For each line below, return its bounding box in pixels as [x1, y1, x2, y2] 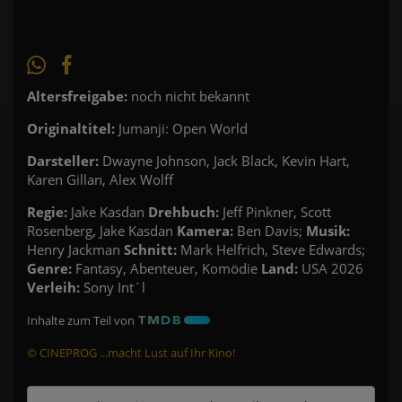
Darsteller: [27, 151, 99, 170]
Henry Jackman [27, 240, 120, 258]
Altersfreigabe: [27, 86, 127, 105]
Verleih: [27, 277, 80, 296]
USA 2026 [301, 258, 363, 277]
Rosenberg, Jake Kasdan [27, 221, 173, 240]
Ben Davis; [233, 221, 306, 240]
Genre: [27, 258, 72, 277]
